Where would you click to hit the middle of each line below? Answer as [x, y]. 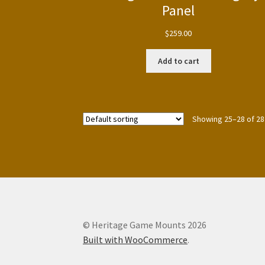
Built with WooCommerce [135, 239]
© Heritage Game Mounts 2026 [145, 224]
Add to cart [178, 61]
